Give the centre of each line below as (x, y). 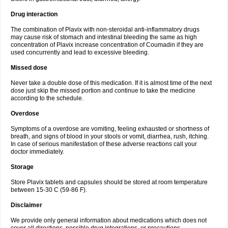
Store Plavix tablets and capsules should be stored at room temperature (109, 182)
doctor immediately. (37, 152)
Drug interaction (34, 14)
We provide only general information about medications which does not (109, 220)
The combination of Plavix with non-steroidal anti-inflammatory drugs (105, 30)
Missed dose (29, 68)
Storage (22, 167)
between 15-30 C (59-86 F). (49, 190)
